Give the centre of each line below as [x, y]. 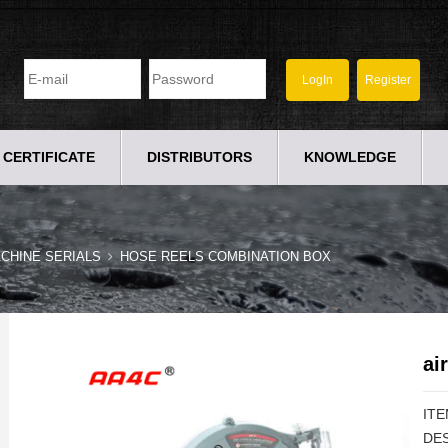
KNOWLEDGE [350, 157]
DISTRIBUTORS [199, 157]
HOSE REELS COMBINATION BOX [225, 256]
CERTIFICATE [49, 157]
